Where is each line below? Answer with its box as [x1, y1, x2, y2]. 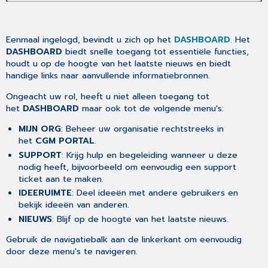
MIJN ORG [18, 122, 61, 136]
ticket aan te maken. [18, 172, 103, 185]
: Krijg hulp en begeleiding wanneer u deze [61, 148, 237, 162]
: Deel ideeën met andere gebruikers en [71, 186, 238, 200]
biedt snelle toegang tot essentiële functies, [65, 45, 249, 59]
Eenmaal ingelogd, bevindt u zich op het [6, 33, 175, 47]
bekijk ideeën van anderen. [18, 198, 129, 212]
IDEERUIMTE [18, 186, 72, 200]
